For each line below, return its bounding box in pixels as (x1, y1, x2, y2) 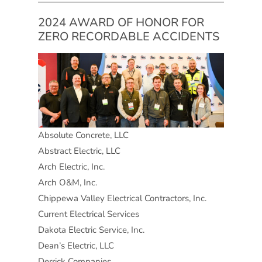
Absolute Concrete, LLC (37, 129, 129, 142)
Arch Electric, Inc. (37, 161, 105, 173)
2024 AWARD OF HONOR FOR (37, 15, 204, 31)
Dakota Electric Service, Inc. (37, 224, 144, 236)
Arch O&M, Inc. (37, 177, 97, 189)
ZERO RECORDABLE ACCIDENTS (37, 29, 219, 45)
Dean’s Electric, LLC (37, 240, 114, 252)
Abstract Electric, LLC (37, 145, 120, 157)
